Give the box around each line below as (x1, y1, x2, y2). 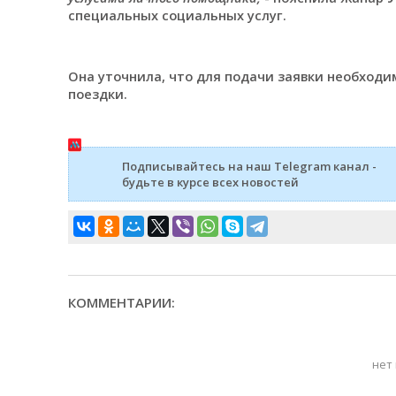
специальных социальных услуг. (67, 5, 286, 24)
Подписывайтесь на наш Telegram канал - (121, 157, 377, 174)
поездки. (67, 85, 127, 103)
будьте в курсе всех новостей (121, 173, 299, 190)
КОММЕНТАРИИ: (67, 293, 175, 311)
